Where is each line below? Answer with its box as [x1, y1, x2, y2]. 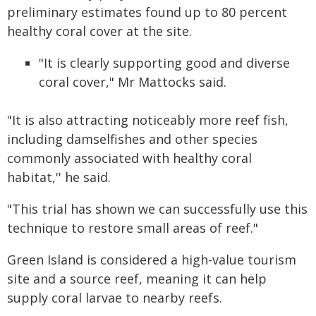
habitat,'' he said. [7, 169, 111, 186]
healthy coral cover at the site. [7, 23, 192, 39]
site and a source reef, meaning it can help [7, 270, 267, 287]
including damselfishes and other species [7, 130, 257, 147]
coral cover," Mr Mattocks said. [39, 73, 226, 90]
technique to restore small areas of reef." [7, 219, 258, 236]
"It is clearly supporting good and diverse [39, 54, 290, 71]
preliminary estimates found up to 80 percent [7, 4, 287, 20]
